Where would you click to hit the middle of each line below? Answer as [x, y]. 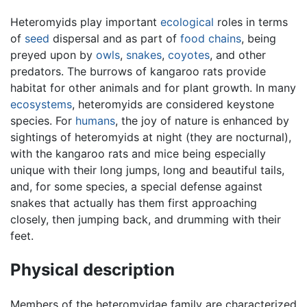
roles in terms [251, 22]
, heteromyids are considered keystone [173, 104]
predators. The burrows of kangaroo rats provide [138, 71]
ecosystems [41, 104]
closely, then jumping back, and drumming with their [146, 219]
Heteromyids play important [85, 22]
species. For [43, 120]
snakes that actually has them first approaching [134, 202]
